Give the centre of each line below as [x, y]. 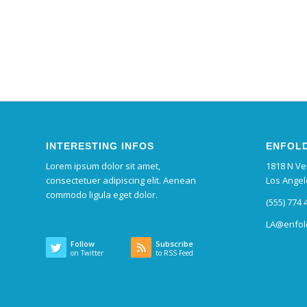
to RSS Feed [175, 253]
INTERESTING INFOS [100, 146]
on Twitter [87, 253]
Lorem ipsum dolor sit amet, [103, 166]
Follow [83, 244]
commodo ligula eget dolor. [102, 195]
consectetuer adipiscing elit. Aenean [121, 181]
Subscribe [175, 244]
